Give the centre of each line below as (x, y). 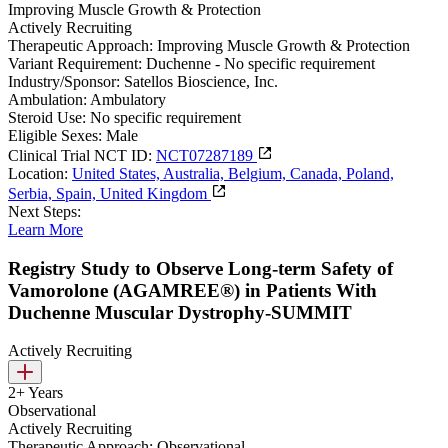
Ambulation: (47, 100)
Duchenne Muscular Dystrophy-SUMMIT (180, 312)
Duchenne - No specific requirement (260, 64)
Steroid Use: (47, 118)
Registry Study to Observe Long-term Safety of (200, 268)
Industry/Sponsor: (64, 82)
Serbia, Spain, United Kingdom (109, 194)
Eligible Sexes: (55, 136)
